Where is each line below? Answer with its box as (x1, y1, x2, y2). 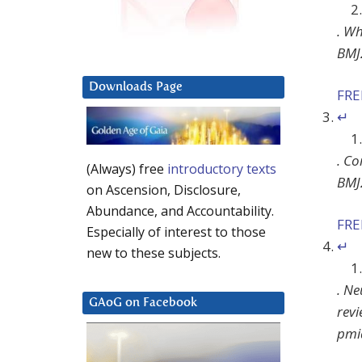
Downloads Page (89, 81, 183, 94)
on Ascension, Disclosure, (86, 181, 241, 200)
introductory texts (167, 160, 276, 179)
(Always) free (86, 160, 167, 179)
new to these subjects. (86, 244, 221, 263)
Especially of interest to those (86, 223, 266, 242)
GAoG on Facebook (89, 297, 197, 309)
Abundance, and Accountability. (86, 202, 274, 221)
